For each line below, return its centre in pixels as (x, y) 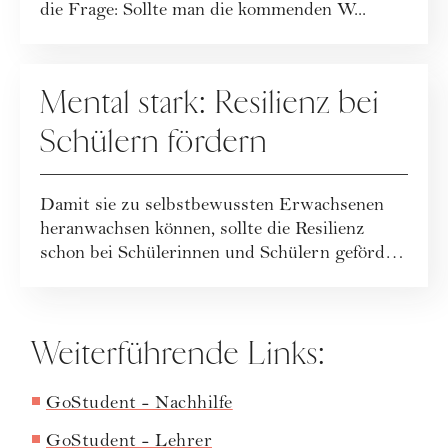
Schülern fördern (154, 142)
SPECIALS (84, 73)
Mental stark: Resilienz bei (210, 103)
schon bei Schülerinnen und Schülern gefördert (224, 255)
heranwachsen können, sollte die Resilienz (202, 231)
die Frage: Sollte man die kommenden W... (203, 12)
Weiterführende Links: (179, 354)
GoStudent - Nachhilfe (139, 405)
